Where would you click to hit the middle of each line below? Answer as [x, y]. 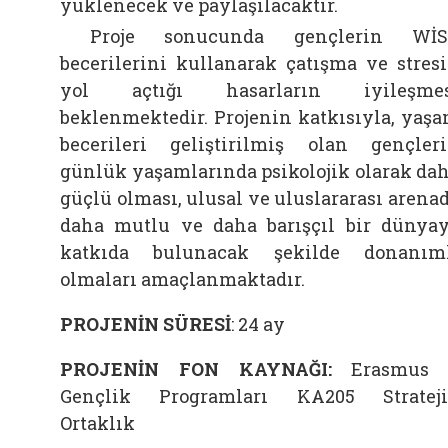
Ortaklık [97, 422]
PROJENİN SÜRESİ [145, 323]
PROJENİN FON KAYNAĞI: [206, 368]
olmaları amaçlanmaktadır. [182, 278]
